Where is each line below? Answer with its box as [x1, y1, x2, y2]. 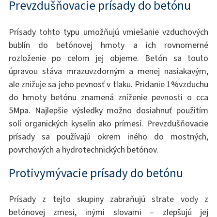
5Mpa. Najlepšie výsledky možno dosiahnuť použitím [8, 104, 209, 116]
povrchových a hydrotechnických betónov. [8, 143, 158, 155]
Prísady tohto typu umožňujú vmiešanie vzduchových [8, 26, 209, 38]
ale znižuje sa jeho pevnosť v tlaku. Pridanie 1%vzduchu [8, 78, 209, 90]
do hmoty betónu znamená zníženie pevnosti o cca [8, 91, 209, 103]
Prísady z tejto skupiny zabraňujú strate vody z [8, 193, 209, 205]
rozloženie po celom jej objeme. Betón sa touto [8, 52, 209, 64]
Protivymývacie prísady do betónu [8, 165, 183, 181]
